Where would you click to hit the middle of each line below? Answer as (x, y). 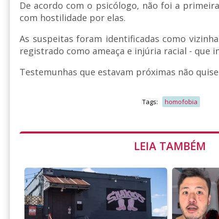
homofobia (181, 101)
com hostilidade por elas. (73, 17)
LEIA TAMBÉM (170, 145)
